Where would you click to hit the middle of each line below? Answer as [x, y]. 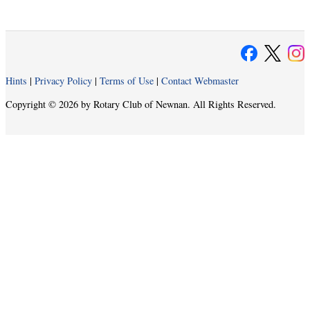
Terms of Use [127, 81]
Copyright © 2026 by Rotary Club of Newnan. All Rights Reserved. [141, 104]
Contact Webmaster [200, 81]
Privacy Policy [63, 81]
